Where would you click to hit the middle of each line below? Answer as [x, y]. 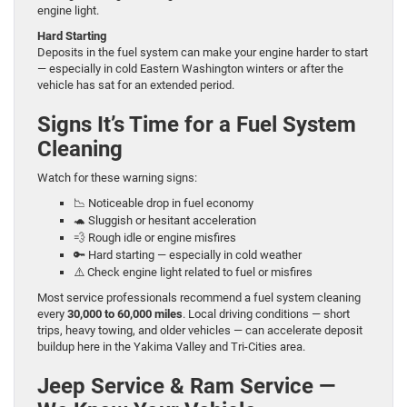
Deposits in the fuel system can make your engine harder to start [203, 53]
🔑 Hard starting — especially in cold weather [188, 255]
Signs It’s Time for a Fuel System [197, 125]
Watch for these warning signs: [117, 178]
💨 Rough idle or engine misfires [155, 238]
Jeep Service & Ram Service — [186, 387]
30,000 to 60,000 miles [125, 314]
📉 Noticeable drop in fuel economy [164, 203]
